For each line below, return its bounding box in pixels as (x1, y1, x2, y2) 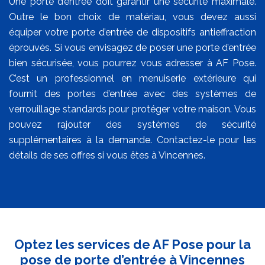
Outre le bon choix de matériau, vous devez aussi (9, 11, 256, 23)
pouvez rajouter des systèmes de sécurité (9, 119, 256, 131)
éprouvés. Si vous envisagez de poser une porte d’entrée (9, 42, 256, 54)
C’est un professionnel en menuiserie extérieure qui (9, 73, 256, 85)
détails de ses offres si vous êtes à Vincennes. (9, 150, 205, 161)
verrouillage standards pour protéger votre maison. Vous (9, 104, 256, 115)
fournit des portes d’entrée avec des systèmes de (9, 88, 256, 100)
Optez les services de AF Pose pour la (14, 237, 251, 253)
